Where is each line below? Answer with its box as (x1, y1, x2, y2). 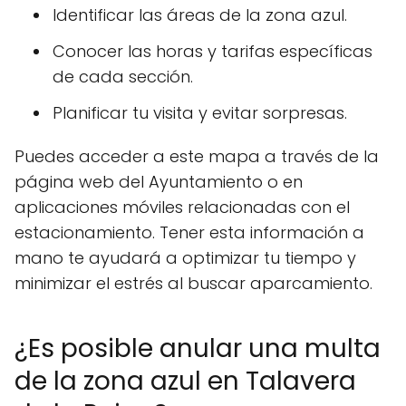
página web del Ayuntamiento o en (14, 170, 303, 193)
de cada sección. (53, 65, 193, 88)
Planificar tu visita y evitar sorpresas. (53, 101, 347, 124)
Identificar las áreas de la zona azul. (53, 4, 347, 26)
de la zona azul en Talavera (14, 363, 356, 399)
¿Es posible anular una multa (14, 331, 381, 366)
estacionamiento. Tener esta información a (14, 221, 364, 244)
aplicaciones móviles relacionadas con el (14, 196, 350, 218)
